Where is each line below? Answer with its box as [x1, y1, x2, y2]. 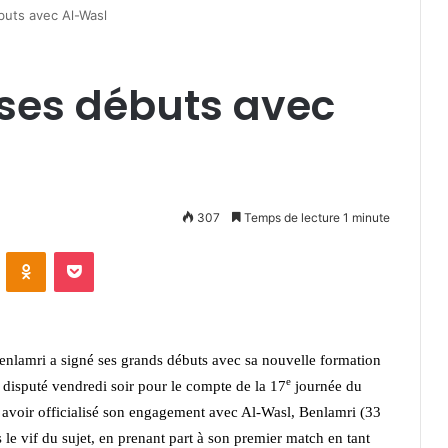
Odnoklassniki [45, 243, 131, 259]
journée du [291, 378, 362, 394]
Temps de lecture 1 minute [241, 210, 390, 225]
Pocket [93, 243, 136, 259]
